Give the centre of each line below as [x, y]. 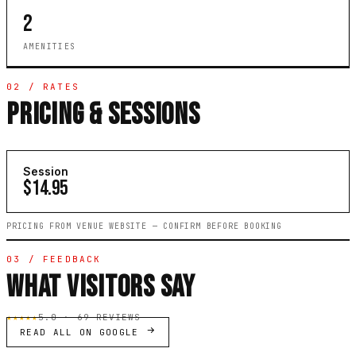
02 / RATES [43, 87]
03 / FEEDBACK [54, 259]
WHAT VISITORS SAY [101, 288]
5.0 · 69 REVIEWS [90, 317]
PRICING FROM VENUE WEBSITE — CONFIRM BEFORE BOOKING [144, 226]
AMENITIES [50, 47]
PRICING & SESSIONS [103, 115]
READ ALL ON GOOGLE [83, 333]
